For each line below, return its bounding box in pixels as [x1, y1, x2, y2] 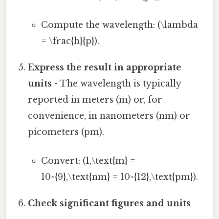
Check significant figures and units [28, 198, 191, 209]
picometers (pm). [28, 127, 105, 138]
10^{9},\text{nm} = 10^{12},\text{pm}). [41, 172, 198, 183]
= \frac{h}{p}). [41, 36, 99, 47]
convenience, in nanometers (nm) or [28, 110, 191, 122]
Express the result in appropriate [28, 62, 182, 73]
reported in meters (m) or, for [28, 94, 163, 106]
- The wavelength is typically [52, 78, 181, 89]
